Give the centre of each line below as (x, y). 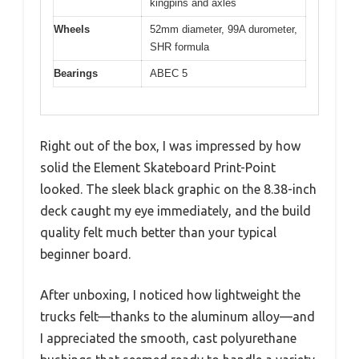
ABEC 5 (169, 73)
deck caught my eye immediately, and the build (175, 211)
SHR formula (179, 46)
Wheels (72, 29)
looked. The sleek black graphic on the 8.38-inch (178, 190)
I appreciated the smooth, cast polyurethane (168, 339)
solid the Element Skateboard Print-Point (158, 168)
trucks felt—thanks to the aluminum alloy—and (177, 317)
